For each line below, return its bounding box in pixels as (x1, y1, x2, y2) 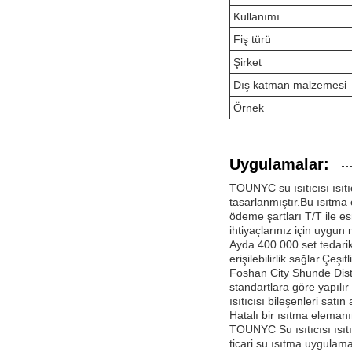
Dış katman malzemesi (233, 78, 346, 91)
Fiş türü (233, 32, 271, 46)
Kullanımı (233, 9, 280, 23)
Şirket (233, 55, 262, 68)
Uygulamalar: (229, 155, 329, 173)
